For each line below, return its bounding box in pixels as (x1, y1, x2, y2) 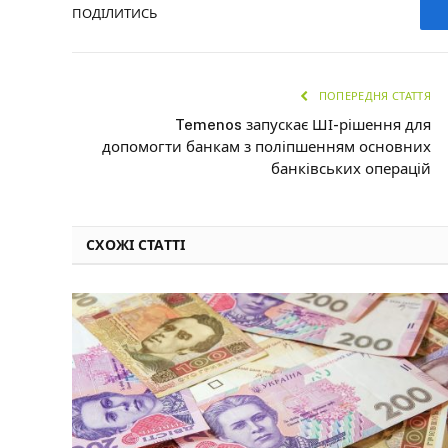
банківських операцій (271, 159, 431, 177)
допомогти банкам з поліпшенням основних (102, 137, 431, 155)
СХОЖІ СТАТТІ (86, 236, 186, 253)
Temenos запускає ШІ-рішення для (175, 115, 431, 133)
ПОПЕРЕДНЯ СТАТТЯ (315, 89, 431, 102)
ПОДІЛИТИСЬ (72, 6, 157, 22)
